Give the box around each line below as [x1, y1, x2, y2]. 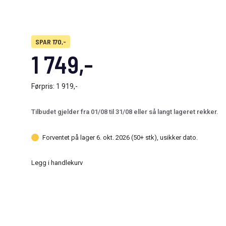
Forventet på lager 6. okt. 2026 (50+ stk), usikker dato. [42, 133, 198, 141]
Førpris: [31, 82, 56, 90]
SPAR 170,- [35, 37, 66, 46]
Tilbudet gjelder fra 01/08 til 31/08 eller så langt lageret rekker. [31, 108, 218, 116]
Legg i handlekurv [31, 158, 83, 166]
